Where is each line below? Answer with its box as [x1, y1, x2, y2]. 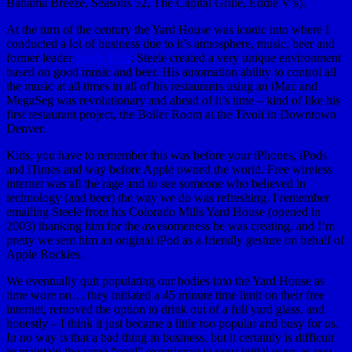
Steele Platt [75, 50, 130, 64]
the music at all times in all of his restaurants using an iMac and [6, 79, 317, 93]
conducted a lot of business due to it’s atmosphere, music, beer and [6, 36, 335, 50]
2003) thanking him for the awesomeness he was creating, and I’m [6, 218, 335, 233]
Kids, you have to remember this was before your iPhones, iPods [6, 148, 327, 162]
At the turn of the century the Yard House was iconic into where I [6, 22, 329, 36]
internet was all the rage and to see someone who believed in [6, 176, 306, 190]
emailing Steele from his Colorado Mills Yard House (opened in [6, 204, 321, 218]
